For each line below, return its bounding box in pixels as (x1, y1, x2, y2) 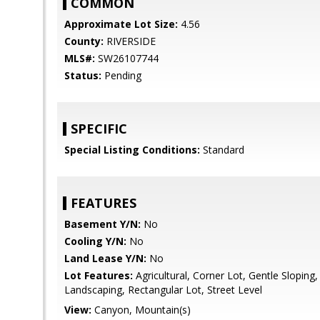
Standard (200, 143, 244, 156)
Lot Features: (64, 269, 133, 282)
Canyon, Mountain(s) (91, 303, 191, 316)
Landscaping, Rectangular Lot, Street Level (64, 283, 262, 296)
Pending (101, 69, 141, 82)
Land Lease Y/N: (64, 251, 146, 265)
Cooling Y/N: (64, 234, 126, 248)
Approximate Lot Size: (64, 17, 178, 31)
